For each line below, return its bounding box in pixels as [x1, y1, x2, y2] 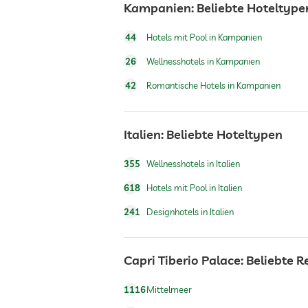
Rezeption [124, 19, 170, 32]
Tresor [124, 104, 153, 118]
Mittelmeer [146, 284, 192, 295]
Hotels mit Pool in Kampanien [146, 32, 262, 43]
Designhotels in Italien [146, 206, 234, 217]
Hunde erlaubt [124, 190, 191, 203]
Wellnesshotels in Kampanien [146, 56, 260, 67]
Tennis [124, 232, 153, 245]
